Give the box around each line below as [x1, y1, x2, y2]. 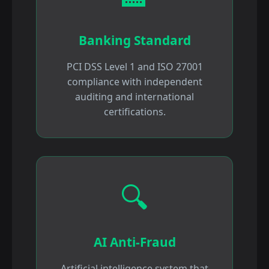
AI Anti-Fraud [93, 234, 176, 251]
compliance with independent [67, 75, 202, 89]
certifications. [103, 105, 166, 119]
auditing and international [75, 90, 194, 104]
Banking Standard [78, 32, 191, 49]
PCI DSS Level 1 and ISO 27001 [66, 60, 203, 74]
